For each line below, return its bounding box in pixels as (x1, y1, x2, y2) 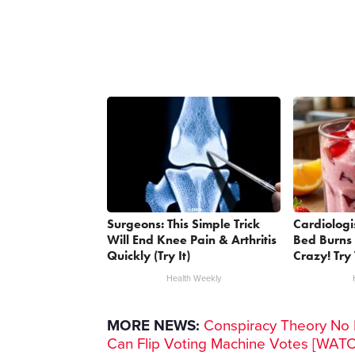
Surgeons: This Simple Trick (107, 215, 261, 232)
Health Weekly (166, 273, 222, 284)
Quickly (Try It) (107, 246, 191, 264)
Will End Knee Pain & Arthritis (107, 231, 277, 248)
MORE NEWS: (107, 316, 200, 334)
